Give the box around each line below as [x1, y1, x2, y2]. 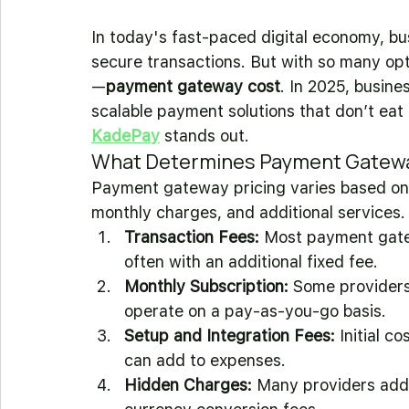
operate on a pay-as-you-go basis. [124, 301, 386, 320]
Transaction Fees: [124, 227, 259, 246]
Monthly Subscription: [124, 277, 288, 296]
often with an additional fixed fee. [124, 252, 378, 271]
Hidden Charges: [124, 375, 252, 394]
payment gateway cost [106, 77, 280, 96]
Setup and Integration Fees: [124, 326, 335, 345]
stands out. [160, 126, 249, 145]
